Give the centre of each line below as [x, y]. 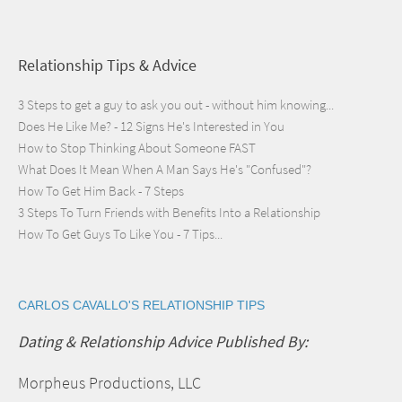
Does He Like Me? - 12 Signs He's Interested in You [151, 126]
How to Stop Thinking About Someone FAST [137, 148]
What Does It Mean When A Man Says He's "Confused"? [165, 169]
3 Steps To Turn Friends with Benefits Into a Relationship [169, 212]
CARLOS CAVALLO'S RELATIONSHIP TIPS [141, 305]
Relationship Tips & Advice [107, 65]
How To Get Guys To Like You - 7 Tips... [120, 234]
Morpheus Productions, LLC [109, 383]
